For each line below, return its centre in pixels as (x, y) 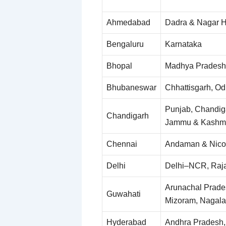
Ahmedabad (128, 22)
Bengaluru (125, 44)
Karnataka (183, 44)
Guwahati (124, 194)
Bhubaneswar (131, 87)
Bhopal (119, 66)
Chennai (122, 144)
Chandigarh (128, 116)
